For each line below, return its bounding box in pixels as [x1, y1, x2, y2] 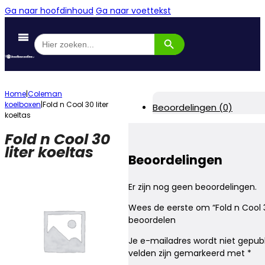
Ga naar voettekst [96, 5, 171, 17]
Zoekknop [154, 28, 188, 37]
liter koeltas [5, 141, 93, 163]
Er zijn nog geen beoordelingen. [128, 181, 257, 193]
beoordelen [128, 214, 176, 227]
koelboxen [5, 99, 41, 109]
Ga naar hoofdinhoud [5, 5, 93, 17]
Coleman [28, 89, 62, 99]
